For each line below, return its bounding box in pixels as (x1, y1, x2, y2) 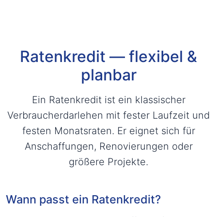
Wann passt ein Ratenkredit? (6, 192, 161, 206)
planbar (80, 65, 137, 84)
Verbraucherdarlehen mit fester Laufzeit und (7, 109, 210, 121)
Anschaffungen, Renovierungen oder (24, 140, 193, 152)
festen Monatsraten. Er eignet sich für (22, 125, 195, 137)
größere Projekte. (69, 156, 148, 168)
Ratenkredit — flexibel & (20, 47, 197, 66)
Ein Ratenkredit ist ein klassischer (31, 94, 186, 106)
